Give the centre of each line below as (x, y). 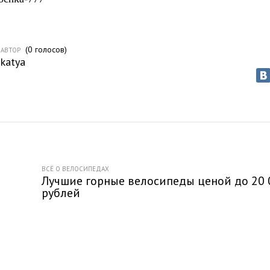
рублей (61, 193)
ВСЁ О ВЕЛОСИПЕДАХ (75, 169)
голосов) (50, 49)
